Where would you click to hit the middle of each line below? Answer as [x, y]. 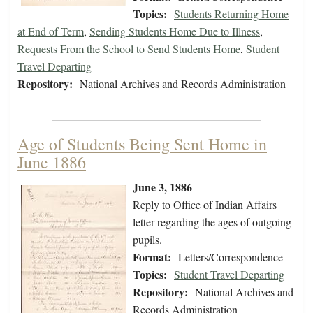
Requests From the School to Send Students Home [129, 49]
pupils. [147, 240]
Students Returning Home [231, 14]
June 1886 [52, 162]
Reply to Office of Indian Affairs [205, 205]
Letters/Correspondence [231, 257]
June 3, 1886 [162, 187]
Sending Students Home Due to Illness [175, 31]
